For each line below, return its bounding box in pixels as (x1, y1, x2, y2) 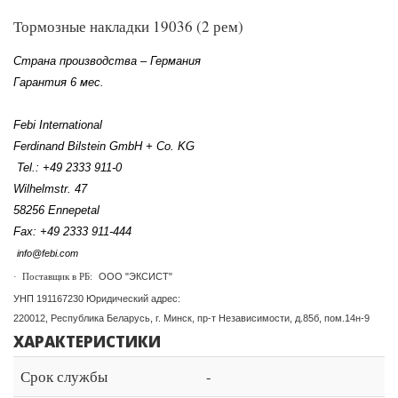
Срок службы (20, 366, 107, 386)
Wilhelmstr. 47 (13, 182, 91, 195)
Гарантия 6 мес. (13, 76, 104, 89)
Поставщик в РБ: (22, 272, 95, 282)
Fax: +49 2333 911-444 (13, 225, 131, 238)
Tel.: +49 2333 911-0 (13, 161, 122, 174)
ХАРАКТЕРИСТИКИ (13, 331, 161, 352)
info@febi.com (17, 248, 78, 259)
